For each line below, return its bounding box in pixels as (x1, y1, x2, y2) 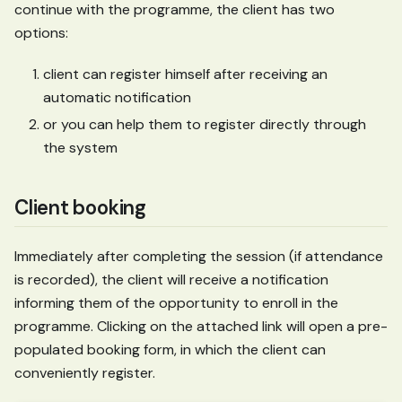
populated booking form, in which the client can (14, 339, 326, 359)
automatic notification (43, 87, 191, 107)
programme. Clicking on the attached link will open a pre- (14, 316, 388, 336)
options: (14, 22, 68, 42)
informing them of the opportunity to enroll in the (14, 293, 338, 312)
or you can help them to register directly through (43, 114, 366, 134)
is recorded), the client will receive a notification (14, 269, 328, 289)
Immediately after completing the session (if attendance (14, 246, 383, 266)
